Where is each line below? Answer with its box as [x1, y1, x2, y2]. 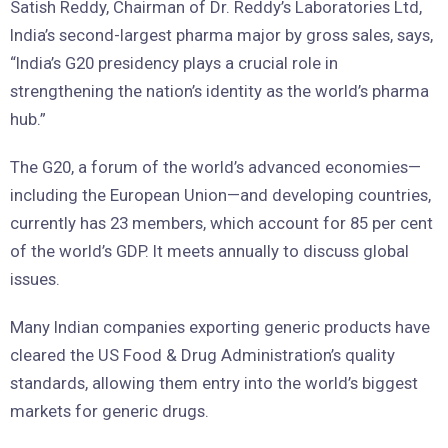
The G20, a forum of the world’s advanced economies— [10, 157, 421, 178]
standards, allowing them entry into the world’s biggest [10, 373, 418, 394]
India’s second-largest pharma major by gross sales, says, [10, 25, 433, 46]
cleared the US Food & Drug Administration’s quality [10, 345, 395, 366]
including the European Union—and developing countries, [10, 185, 431, 206]
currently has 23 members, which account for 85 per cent [10, 213, 433, 234]
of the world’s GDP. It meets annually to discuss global [10, 241, 409, 262]
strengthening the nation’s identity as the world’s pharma [10, 81, 429, 102]
